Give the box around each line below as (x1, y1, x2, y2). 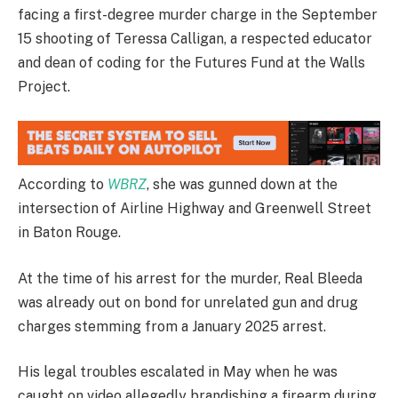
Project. (18, 78, 70, 96)
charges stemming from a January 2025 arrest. (18, 317, 326, 335)
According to (18, 176, 107, 194)
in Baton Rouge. (18, 224, 121, 242)
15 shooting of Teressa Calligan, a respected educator (18, 30, 372, 48)
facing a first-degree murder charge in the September (18, 6, 378, 24)
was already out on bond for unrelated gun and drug (18, 293, 358, 311)
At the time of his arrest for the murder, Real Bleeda (18, 269, 362, 287)
